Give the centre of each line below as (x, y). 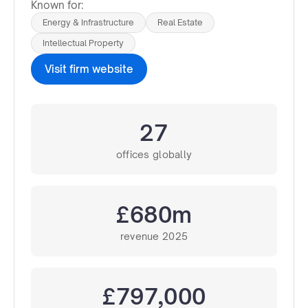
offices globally (154, 154)
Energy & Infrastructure (88, 22)
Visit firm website (89, 69)
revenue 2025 (154, 236)
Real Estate (180, 22)
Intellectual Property (83, 43)
